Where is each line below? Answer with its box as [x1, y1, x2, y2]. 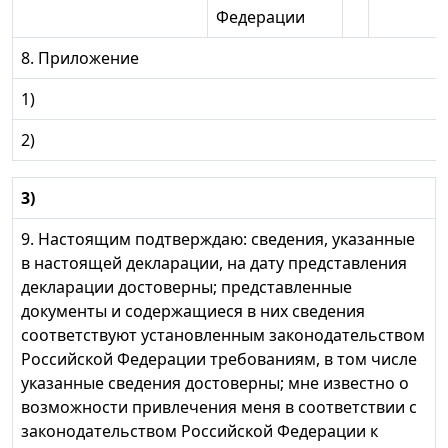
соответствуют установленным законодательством [21, 324, 425, 347]
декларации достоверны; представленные [21, 276, 352, 299]
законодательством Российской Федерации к [21, 420, 378, 443]
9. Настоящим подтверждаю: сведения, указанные [21, 228, 415, 251]
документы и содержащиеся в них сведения [21, 300, 365, 323]
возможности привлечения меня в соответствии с [21, 396, 417, 419]
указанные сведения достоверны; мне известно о [21, 372, 409, 395]
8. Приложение [21, 47, 139, 70]
